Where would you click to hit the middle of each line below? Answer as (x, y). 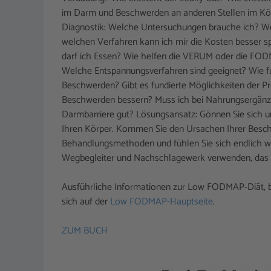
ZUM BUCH (85, 231)
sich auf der (86, 202)
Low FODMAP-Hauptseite (162, 202)
